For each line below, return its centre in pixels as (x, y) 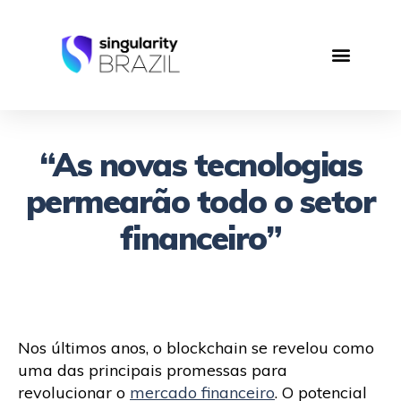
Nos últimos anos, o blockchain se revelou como (196, 347)
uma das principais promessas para (153, 370)
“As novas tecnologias (200, 164)
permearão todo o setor (200, 200)
